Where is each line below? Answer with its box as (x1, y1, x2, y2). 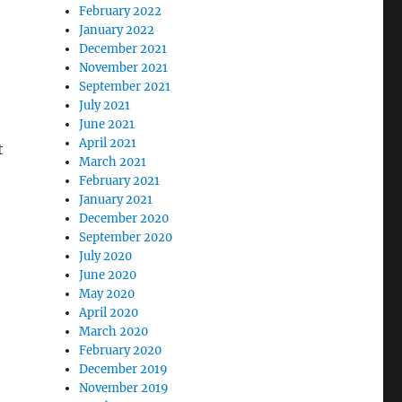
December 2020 (79, 210, 170, 226)
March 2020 (79, 323, 149, 339)
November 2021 (79, 59, 169, 75)
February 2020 (79, 342, 162, 358)
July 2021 (79, 97, 131, 113)
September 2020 (79, 229, 173, 245)
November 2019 (79, 380, 170, 396)
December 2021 (79, 40, 168, 57)
